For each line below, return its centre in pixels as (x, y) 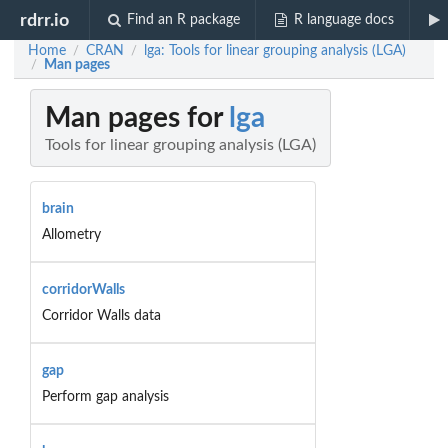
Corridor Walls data (101, 315)
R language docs (343, 20)
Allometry (71, 234)
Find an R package (184, 20)
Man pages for (137, 118)
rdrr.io (45, 20)
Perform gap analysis (105, 396)
